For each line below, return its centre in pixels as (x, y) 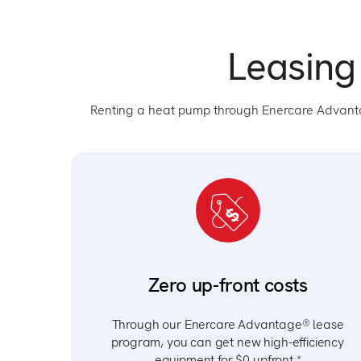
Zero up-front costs (228, 285)
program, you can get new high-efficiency (228, 342)
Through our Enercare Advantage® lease (228, 324)
